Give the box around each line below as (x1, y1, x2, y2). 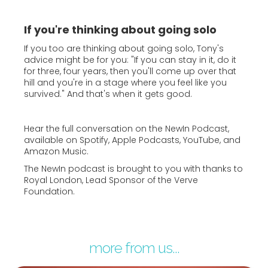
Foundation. (24, 185, 75, 197)
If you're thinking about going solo (24, 22, 217, 37)
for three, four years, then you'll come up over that (24, 65, 236, 77)
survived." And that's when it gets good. (24, 88, 192, 100)
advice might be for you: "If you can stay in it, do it (24, 54, 236, 66)
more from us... (89, 239, 179, 257)
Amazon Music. (24, 145, 89, 157)
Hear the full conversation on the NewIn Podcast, (24, 123, 229, 135)
